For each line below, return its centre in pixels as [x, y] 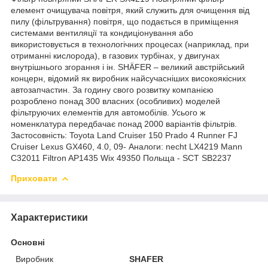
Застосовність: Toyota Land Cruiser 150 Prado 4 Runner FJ [124, 135]
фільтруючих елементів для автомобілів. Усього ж [108, 112]
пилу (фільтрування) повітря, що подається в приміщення [125, 21]
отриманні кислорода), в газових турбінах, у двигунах [115, 55]
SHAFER [147, 259]
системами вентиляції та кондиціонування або [102, 33]
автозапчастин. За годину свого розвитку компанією [112, 89]
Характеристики [49, 217]
